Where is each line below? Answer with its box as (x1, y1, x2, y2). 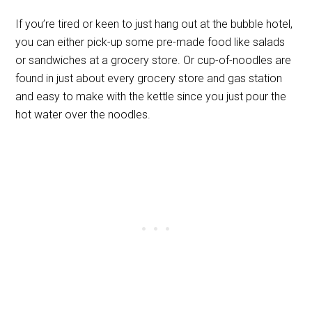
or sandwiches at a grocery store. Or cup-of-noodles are (15, 53, 292, 67)
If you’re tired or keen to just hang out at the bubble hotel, (15, 17, 293, 31)
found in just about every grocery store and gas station (15, 71, 283, 85)
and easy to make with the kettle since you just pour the (15, 89, 287, 103)
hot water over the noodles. (15, 107, 151, 121)
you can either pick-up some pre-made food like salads (15, 35, 286, 49)
